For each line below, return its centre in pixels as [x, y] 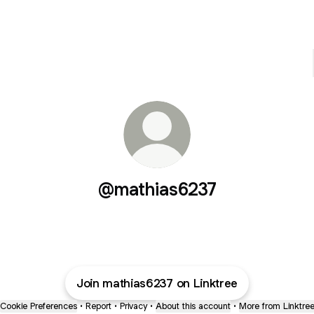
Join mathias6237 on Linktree [157, 283]
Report [98, 306]
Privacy [133, 306]
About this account [193, 306]
